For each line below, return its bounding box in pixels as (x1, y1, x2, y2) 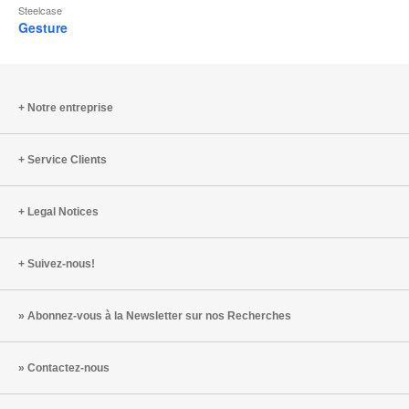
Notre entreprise (27, 100, 113, 114)
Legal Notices (27, 204, 99, 218)
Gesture (18, 17, 68, 37)
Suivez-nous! (27, 257, 95, 270)
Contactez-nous (27, 361, 110, 374)
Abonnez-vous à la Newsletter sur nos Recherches (27, 309, 291, 322)
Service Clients (27, 152, 107, 166)
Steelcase (18, 2, 62, 17)
